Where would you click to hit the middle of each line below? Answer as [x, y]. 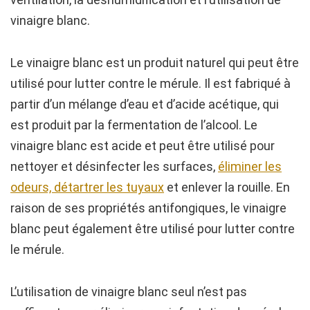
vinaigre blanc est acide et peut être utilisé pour [143, 146]
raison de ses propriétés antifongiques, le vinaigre [148, 208]
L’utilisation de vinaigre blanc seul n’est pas [129, 292]
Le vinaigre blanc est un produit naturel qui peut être [155, 63]
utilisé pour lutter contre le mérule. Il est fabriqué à [151, 84]
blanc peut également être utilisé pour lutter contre [153, 229]
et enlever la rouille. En [227, 188]
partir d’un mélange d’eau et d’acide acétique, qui [145, 104]
